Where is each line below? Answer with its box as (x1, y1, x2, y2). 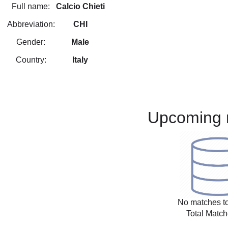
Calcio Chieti (55, 2, 105, 11)
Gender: (16, 38, 46, 47)
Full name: (12, 2, 50, 11)
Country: (15, 55, 46, 65)
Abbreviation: (7, 20, 55, 29)
